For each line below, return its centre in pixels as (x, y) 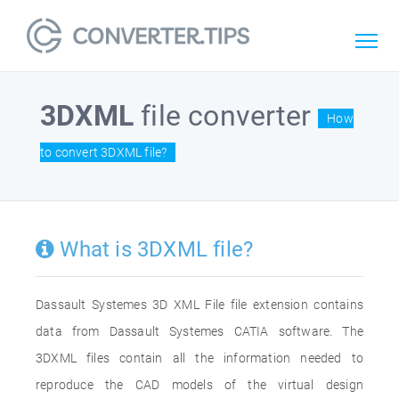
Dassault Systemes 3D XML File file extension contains (199, 305)
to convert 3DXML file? (104, 152)
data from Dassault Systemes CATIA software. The (199, 331)
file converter (226, 116)
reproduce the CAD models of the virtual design (199, 385)
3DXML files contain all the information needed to (199, 358)
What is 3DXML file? (154, 249)
